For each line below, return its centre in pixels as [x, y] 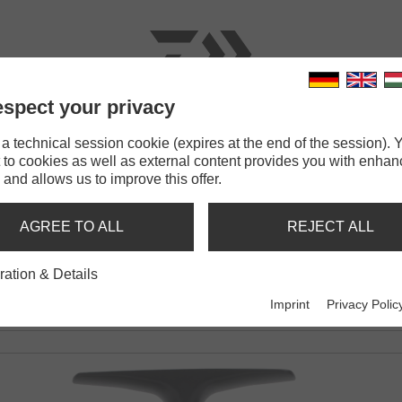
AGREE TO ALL [72, 227]
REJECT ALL [330, 227]
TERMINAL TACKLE [223, 133]
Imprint [290, 305]
